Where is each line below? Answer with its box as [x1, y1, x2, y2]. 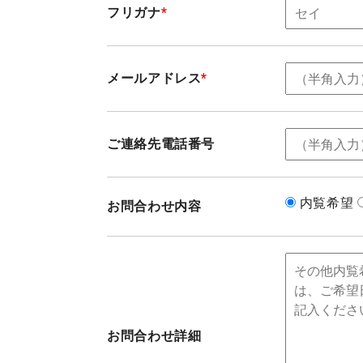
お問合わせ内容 [107, 199, 202, 214]
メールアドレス [107, 70, 202, 86]
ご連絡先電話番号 [107, 136, 216, 152]
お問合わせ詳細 [107, 328, 202, 344]
